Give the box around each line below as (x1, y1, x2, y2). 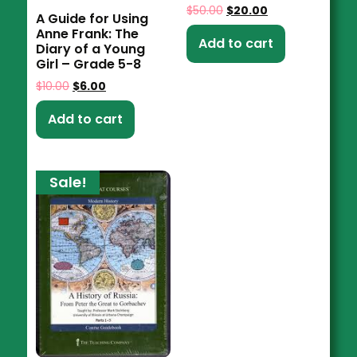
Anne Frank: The (36, 24, 139, 43)
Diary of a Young (36, 39, 146, 58)
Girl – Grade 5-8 (36, 54, 142, 73)
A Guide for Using (36, 9, 149, 28)
